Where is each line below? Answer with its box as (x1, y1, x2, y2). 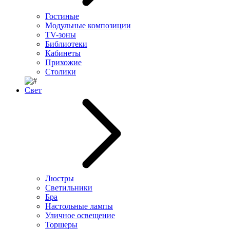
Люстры (45, 174, 74, 183)
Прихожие (45, 58, 82, 67)
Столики (45, 67, 76, 76)
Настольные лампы (45, 202, 113, 210)
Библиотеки (45, 40, 87, 48)
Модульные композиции (45, 21, 131, 30)
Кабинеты (45, 49, 81, 57)
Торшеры (45, 220, 78, 229)
